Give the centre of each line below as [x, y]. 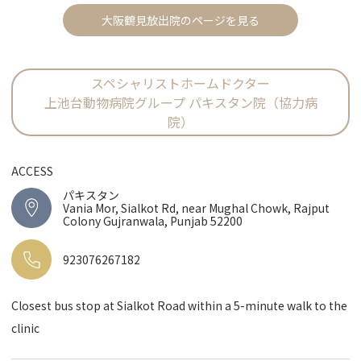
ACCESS [33, 171]
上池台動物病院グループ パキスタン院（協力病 [180, 103]
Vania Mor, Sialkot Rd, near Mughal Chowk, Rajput [197, 208]
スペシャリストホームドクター [180, 83]
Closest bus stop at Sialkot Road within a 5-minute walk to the [180, 306]
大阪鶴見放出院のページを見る [180, 21]
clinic [26, 328]
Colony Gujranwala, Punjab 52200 [153, 221]
